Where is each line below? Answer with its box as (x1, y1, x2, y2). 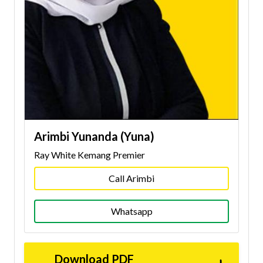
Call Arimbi (109, 172, 154, 184)
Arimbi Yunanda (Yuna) (34, 129, 154, 143)
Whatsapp (110, 205, 153, 217)
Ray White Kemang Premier (34, 149, 145, 160)
